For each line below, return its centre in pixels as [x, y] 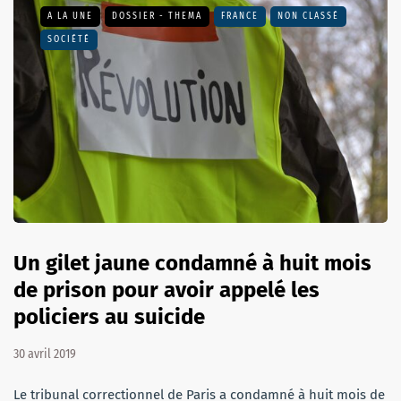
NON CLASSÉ [308, 17]
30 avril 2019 [45, 354]
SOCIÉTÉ [69, 40]
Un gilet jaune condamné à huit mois [192, 263]
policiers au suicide [109, 316]
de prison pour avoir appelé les [166, 290]
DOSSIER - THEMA [157, 17]
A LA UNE [70, 17]
